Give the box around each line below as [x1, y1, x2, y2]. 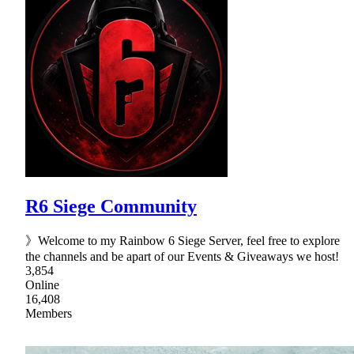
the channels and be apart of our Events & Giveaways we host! [25, 249, 339, 263]
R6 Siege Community [25, 195, 197, 217]
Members [25, 306, 72, 320]
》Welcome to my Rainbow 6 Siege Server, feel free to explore [25, 233, 340, 247]
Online [25, 277, 59, 292]
